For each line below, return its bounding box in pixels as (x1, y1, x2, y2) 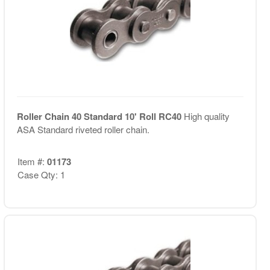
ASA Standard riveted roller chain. (16, 123, 149, 136)
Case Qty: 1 (17, 168, 65, 181)
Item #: (17, 154, 47, 168)
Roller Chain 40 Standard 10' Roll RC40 (16, 110, 184, 123)
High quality (183, 110, 230, 122)
